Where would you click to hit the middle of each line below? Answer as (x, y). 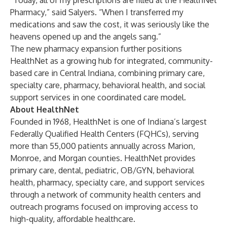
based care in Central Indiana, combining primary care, (107, 73)
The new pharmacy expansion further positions (96, 49)
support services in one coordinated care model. (98, 97)
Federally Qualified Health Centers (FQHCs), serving (104, 134)
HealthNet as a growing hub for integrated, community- (111, 61)
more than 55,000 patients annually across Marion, (103, 146)
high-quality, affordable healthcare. (73, 219)
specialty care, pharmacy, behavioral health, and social (108, 85)
